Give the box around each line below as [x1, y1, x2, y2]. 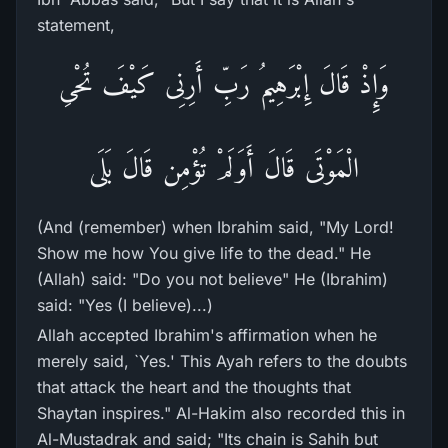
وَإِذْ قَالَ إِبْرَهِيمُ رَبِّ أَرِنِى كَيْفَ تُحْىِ [58, 68, 390, 99]
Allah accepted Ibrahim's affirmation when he [37, 325, 377, 345]
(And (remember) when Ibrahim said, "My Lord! [37, 217, 394, 237]
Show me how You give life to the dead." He [37, 243, 371, 263]
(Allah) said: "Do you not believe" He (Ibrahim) [37, 269, 388, 289]
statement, [37, 15, 115, 35]
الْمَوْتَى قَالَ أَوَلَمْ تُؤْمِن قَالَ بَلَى [89, 152, 359, 183]
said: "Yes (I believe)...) [37, 295, 213, 315]
